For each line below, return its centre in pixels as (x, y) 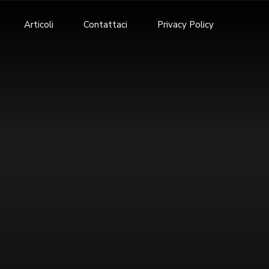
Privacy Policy (186, 25)
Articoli (39, 25)
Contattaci (105, 25)
